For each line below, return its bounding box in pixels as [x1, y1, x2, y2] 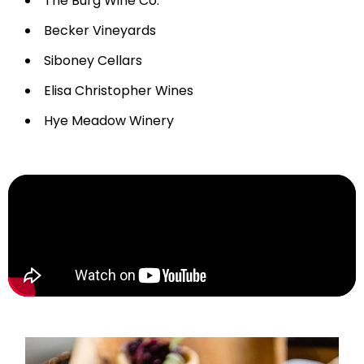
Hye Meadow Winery [44, 111, 175, 131]
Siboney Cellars [44, 51, 143, 71]
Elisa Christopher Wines [44, 81, 194, 101]
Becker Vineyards [44, 21, 157, 41]
